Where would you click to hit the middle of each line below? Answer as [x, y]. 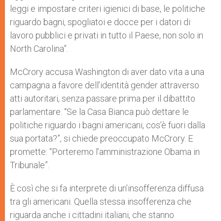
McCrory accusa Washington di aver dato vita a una [107, 72]
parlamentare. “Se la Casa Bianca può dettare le [99, 111]
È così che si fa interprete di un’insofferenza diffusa [107, 188]
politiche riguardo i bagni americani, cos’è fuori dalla [108, 125]
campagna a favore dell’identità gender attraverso [105, 85]
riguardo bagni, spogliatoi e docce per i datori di [100, 22]
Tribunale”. [30, 165]
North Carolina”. [39, 48]
